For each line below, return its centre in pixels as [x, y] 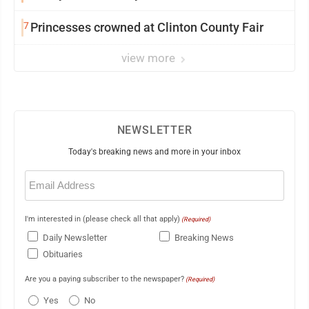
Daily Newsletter [75, 237]
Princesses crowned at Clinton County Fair [147, 28]
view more [150, 58]
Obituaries [63, 255]
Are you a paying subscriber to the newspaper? [104, 279]
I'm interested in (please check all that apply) [102, 219]
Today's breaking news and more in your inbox [154, 152]
